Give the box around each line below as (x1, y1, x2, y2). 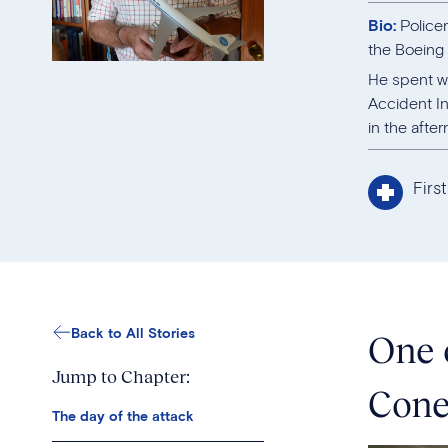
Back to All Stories (71, 323, 195, 341)
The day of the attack (52, 406, 194, 424)
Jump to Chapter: (52, 364, 190, 387)
